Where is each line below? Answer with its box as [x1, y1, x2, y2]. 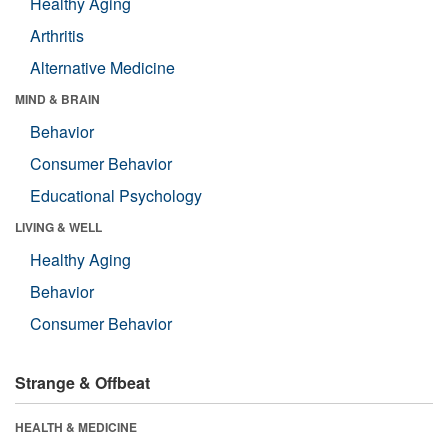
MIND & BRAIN [15, 89, 100, 108]
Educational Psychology [30, 183, 202, 207]
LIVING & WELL [15, 217, 102, 236]
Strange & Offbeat [15, 370, 150, 394]
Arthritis [30, 23, 84, 47]
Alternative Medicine [30, 55, 175, 79]
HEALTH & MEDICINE [15, 417, 137, 436]
